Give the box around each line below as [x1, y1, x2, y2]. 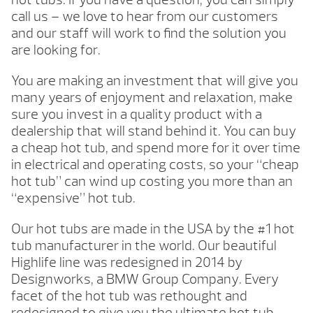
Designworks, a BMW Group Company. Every [11, 270, 279, 289]
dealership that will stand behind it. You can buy [11, 122, 296, 140]
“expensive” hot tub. [11, 189, 136, 208]
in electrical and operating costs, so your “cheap [11, 156, 299, 174]
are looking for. [11, 41, 101, 59]
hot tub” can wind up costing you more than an [11, 173, 293, 191]
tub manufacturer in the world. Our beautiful [11, 237, 277, 255]
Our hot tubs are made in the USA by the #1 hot [11, 220, 295, 238]
